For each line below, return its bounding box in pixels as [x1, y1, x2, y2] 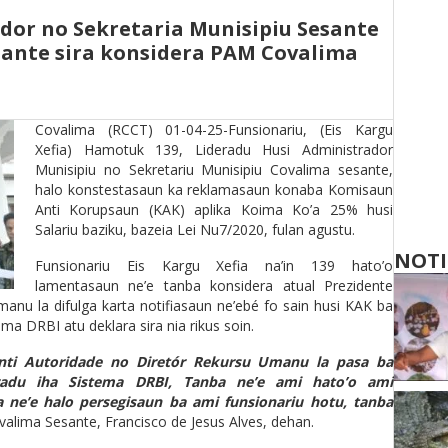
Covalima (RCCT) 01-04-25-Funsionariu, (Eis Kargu [35, 120, 393, 139]
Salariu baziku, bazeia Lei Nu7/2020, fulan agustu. [35, 220, 355, 239]
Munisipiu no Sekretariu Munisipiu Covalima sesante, [35, 160, 393, 179]
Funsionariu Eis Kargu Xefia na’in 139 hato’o [35, 256, 393, 275]
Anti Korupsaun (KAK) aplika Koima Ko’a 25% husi [35, 200, 393, 219]
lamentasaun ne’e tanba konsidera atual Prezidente [35, 276, 393, 295]
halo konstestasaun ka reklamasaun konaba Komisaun [35, 180, 393, 199]
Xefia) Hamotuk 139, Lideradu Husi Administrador [35, 140, 393, 159]
